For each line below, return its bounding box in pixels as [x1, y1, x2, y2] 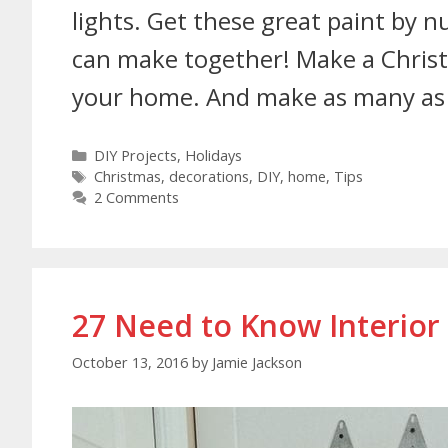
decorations [168, 167, 249, 187]
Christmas [93, 167, 161, 187]
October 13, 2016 [72, 352, 188, 372]
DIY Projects [93, 146, 177, 166]
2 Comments [93, 188, 179, 208]
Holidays [184, 146, 242, 166]
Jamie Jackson [212, 352, 302, 372]
